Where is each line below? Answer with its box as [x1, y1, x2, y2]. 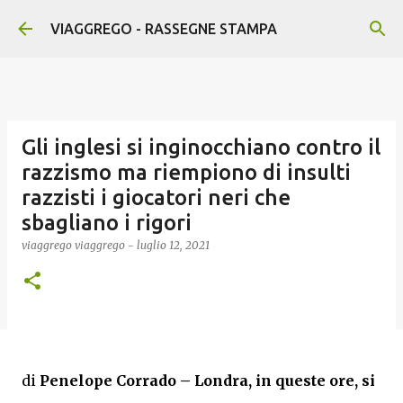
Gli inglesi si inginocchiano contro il [22, 135, 381, 159]
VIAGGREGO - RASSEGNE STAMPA [50, 21, 277, 37]
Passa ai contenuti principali [110, 14, 293, 31]
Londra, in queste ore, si [194, 372, 375, 390]
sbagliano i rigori [22, 210, 192, 235]
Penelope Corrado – [40, 372, 191, 390]
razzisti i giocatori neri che [22, 185, 291, 210]
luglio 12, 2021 [137, 238, 210, 252]
